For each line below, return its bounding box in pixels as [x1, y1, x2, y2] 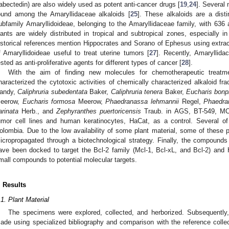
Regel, [179, 97, 204, 105]
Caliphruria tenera [110, 87, 163, 96]
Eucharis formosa [22, 97, 76, 105]
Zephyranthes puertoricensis [56, 107, 142, 115]
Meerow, [75, 97, 106, 105]
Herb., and [18, 107, 57, 115]
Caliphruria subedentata [17, 87, 87, 96]
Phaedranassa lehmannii [105, 97, 179, 105]
